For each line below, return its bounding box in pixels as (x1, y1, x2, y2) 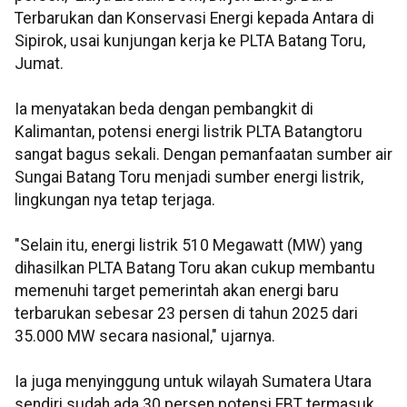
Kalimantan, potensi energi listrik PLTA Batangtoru (15, 123, 362, 142)
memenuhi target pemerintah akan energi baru (15, 282, 339, 301)
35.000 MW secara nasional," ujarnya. (15, 327, 275, 346)
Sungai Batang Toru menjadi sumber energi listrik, (15, 168, 363, 187)
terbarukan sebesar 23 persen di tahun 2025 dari (15, 304, 358, 323)
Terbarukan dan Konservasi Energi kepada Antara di (15, 9, 374, 28)
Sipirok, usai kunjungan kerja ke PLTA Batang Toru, (15, 32, 365, 51)
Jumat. (15, 55, 64, 74)
